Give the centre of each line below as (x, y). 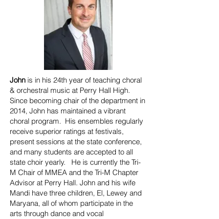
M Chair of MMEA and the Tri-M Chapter (74, 172)
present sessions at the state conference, (76, 142)
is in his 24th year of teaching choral (85, 80)
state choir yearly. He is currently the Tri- (75, 162)
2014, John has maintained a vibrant (68, 111)
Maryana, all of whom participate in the (71, 203)
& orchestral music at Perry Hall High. (70, 90)
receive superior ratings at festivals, (67, 131)
